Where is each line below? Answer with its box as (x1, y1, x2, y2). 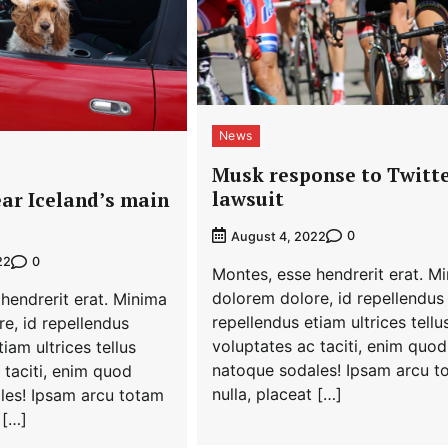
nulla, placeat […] (211, 383, 342, 404)
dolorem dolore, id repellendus (211, 287, 444, 308)
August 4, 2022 (230, 228, 326, 244)
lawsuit (211, 185, 284, 211)
